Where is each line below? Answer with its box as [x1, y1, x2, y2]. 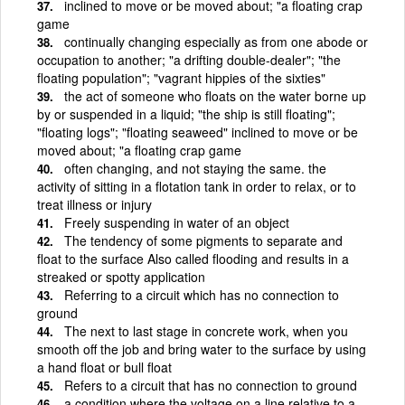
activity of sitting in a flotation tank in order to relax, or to [37, 176, 356, 195]
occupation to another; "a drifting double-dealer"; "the [37, 50, 341, 69]
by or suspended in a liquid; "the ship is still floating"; [37, 104, 335, 123]
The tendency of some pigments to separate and [64, 231, 343, 250]
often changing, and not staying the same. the [64, 158, 326, 177]
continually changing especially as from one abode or [64, 32, 368, 51]
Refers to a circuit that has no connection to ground [64, 375, 357, 394]
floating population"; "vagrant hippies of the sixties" [37, 68, 325, 87]
